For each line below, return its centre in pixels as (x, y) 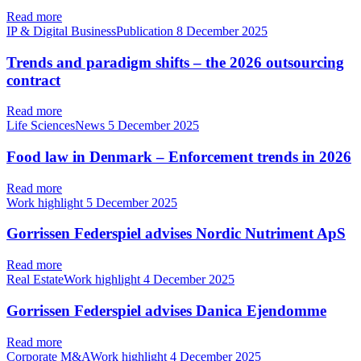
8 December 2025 (222, 31)
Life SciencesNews (57, 126)
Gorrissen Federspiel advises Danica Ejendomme (166, 310)
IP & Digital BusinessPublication (91, 31)
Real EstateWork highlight (75, 280)
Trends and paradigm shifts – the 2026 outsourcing (175, 62)
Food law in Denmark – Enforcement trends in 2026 (179, 156)
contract (33, 80)
